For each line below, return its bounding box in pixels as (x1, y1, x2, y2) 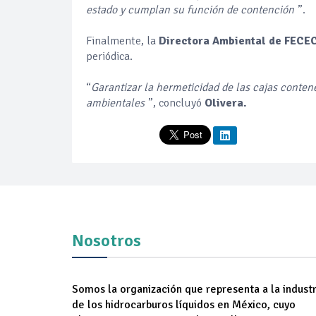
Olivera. (205, 95, 247, 110)
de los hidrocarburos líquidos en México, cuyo (72, 297, 296, 312)
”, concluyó (148, 95, 205, 110)
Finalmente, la (86, 33, 159, 48)
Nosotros (72, 229, 141, 251)
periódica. (86, 49, 133, 63)
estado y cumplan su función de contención (86, 2, 294, 17)
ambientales (86, 95, 145, 110)
